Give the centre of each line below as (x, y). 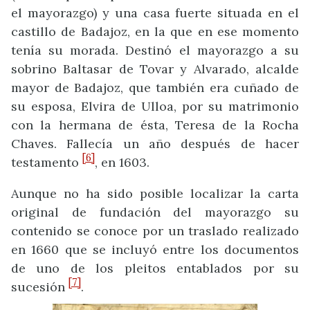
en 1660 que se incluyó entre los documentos (155, 249)
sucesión (40, 286)
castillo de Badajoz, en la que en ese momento (155, 31)
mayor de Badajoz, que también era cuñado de (155, 87)
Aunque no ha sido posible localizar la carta (155, 193)
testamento (47, 162)
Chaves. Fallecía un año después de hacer (155, 143)
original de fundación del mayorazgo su (155, 212)
